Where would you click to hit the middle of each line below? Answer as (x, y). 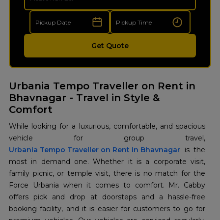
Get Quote (110, 46)
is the (193, 150)
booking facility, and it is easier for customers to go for (107, 209)
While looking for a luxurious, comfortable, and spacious (107, 126)
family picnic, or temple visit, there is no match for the (107, 174)
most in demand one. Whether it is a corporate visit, (107, 162)
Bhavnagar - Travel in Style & (84, 98)
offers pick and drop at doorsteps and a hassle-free (107, 197)
